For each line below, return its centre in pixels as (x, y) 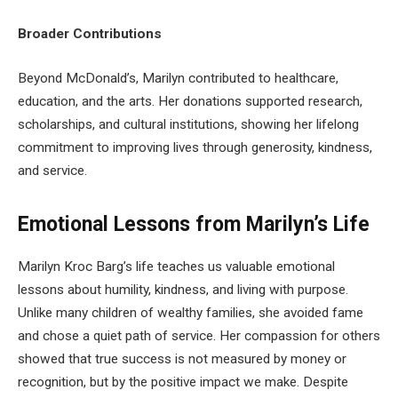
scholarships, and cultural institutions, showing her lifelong (188, 124)
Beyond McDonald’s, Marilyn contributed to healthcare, (178, 78)
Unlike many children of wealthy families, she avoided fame (191, 312)
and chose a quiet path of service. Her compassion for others (199, 335)
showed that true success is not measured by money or (182, 358)
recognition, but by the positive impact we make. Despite (183, 382)
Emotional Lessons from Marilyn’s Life (194, 224)
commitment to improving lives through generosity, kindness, (195, 147)
